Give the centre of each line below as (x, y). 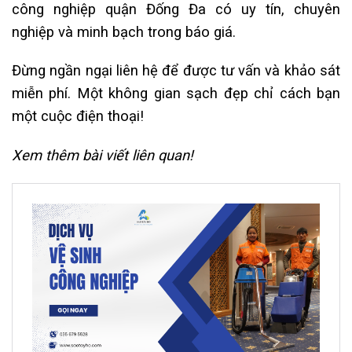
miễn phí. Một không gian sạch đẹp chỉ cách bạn (176, 93)
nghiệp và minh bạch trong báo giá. (124, 31)
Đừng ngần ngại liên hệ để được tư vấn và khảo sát (176, 71)
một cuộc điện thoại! (78, 116)
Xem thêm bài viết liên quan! (103, 156)
